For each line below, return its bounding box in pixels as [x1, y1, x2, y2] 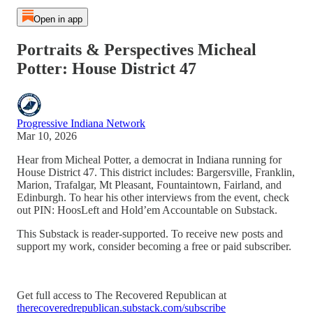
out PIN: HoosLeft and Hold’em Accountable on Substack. [17, 203, 277, 216]
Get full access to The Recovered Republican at [17, 289, 226, 301]
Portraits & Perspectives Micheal [17, 40, 256, 59]
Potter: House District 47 [17, 59, 196, 78]
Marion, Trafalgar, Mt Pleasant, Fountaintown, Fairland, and [17, 178, 282, 191]
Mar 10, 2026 [17, 129, 77, 142]
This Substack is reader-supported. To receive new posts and [17, 227, 283, 240]
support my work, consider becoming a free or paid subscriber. [17, 240, 291, 252]
